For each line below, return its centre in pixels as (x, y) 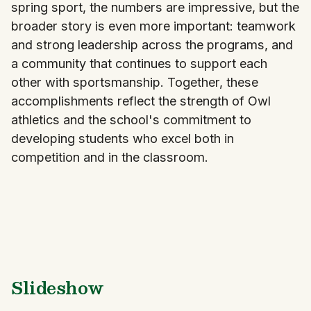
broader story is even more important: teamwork (153, 26)
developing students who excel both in (123, 138)
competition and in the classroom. (110, 157)
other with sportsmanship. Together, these (135, 82)
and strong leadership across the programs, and (152, 44)
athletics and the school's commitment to (131, 119)
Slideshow (58, 287)
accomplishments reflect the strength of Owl (141, 101)
